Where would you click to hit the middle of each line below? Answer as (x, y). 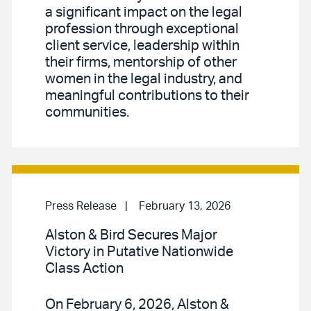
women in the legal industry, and (144, 79)
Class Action (84, 268)
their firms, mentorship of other (141, 62)
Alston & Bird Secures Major (131, 235)
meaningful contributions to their (147, 95)
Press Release (81, 206)
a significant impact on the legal (144, 12)
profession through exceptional (142, 29)
